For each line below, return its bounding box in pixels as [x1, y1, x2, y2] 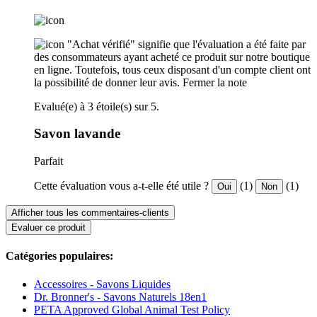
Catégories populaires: [6, 250, 113, 263]
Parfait [34, 155, 63, 168]
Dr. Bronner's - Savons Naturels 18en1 [34, 290, 207, 303]
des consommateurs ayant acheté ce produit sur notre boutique [34, 50, 310, 63]
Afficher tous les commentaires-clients [11, 207, 169, 219]
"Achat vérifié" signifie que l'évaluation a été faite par [67, 38, 306, 50]
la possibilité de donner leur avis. [34, 76, 180, 88]
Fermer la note [183, 76, 247, 88]
